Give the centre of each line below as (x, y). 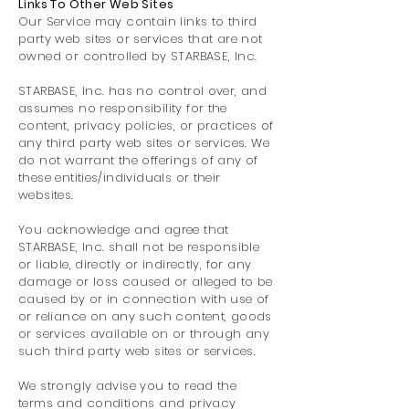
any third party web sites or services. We (144, 143)
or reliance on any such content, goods (145, 316)
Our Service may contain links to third (138, 21)
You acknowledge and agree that (124, 230)
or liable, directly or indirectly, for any (135, 264)
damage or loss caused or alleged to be (146, 282)
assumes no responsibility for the (123, 108)
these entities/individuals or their (120, 178)
